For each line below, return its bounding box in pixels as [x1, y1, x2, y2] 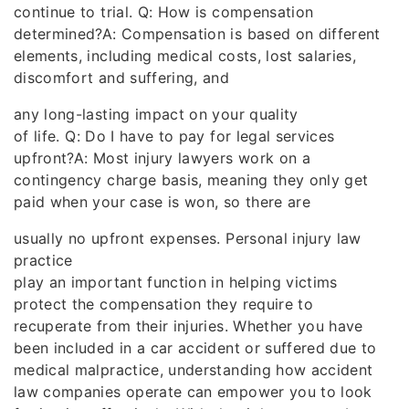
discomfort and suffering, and [14, 68, 230, 87]
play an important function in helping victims [14, 273, 338, 291]
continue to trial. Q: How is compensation [14, 3, 314, 21]
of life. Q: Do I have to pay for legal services [14, 127, 335, 145]
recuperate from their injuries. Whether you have [14, 317, 363, 335]
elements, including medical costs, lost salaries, [14, 47, 357, 65]
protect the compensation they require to [14, 295, 314, 313]
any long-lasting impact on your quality [14, 105, 299, 123]
